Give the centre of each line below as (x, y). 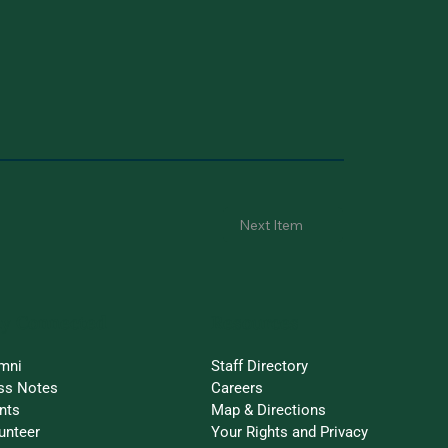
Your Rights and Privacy (290, 431)
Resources (254, 322)
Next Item (271, 224)
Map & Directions (269, 409)
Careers (237, 387)
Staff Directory (260, 365)
